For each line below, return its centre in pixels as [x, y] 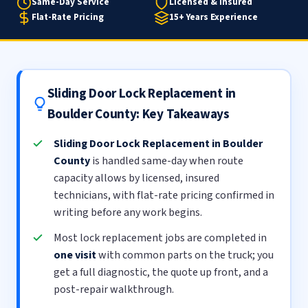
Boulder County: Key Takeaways [138, 114]
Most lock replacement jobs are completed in [161, 238]
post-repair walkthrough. [114, 289]
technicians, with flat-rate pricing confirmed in [164, 196]
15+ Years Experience [213, 18]
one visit [75, 255]
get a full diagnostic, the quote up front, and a [161, 272]
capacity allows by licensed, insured [137, 178]
